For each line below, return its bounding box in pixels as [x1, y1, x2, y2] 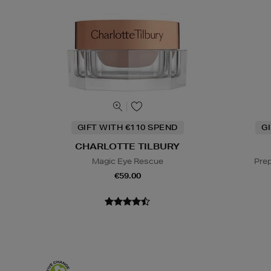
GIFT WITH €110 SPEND [77, 122, 178, 132]
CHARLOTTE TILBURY [75, 140, 180, 152]
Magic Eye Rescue [91, 155, 163, 166]
